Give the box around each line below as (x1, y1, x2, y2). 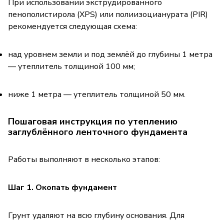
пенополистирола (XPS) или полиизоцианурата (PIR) (8, 8, 208, 20)
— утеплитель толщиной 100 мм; (8, 60, 135, 72)
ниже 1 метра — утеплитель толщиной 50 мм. (8, 88, 185, 100)
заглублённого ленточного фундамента (8, 125, 187, 138)
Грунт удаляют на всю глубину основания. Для (8, 209, 184, 221)
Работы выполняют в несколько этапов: (8, 153, 160, 165)
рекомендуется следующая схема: (8, 20, 137, 32)
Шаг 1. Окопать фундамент (8, 181, 117, 193)
